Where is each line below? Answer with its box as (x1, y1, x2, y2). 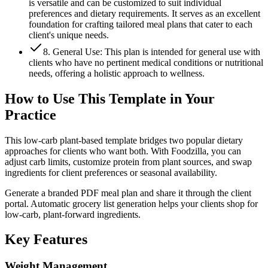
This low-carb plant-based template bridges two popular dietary (5, 135, 243, 145)
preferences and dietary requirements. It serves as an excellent (29, 8, 260, 19)
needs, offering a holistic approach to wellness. (29, 68, 205, 78)
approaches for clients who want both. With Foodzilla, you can (5, 145, 241, 156)
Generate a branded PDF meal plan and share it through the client (5, 187, 251, 198)
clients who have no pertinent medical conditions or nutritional (29, 57, 263, 68)
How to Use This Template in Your (5, 90, 215, 106)
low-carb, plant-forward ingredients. (5, 209, 141, 220)
